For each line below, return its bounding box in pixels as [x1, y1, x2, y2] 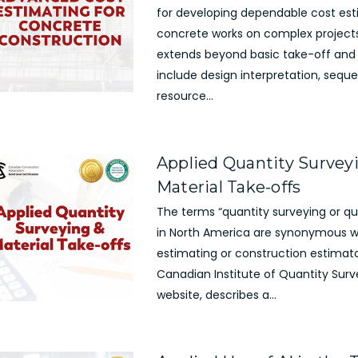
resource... [156, 87, 213, 104]
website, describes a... [156, 286, 276, 303]
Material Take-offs [156, 177, 301, 197]
